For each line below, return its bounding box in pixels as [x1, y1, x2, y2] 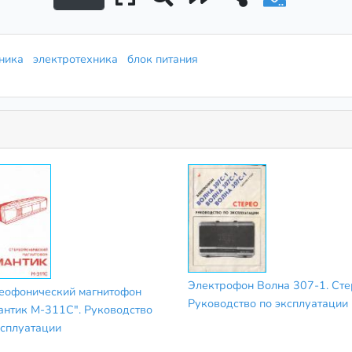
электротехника [33, 50, 124, 67]
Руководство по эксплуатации [188, 295, 348, 311]
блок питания [127, 50, 204, 67]
